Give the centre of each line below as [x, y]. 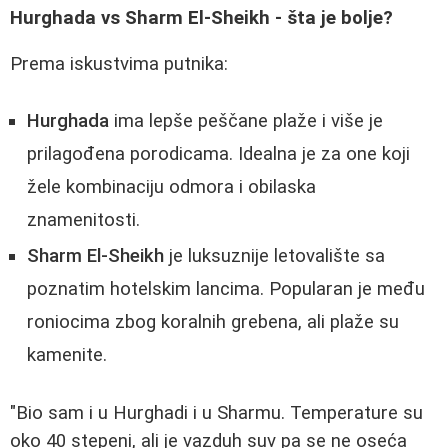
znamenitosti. [83, 220]
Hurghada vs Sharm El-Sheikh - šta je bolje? [201, 17]
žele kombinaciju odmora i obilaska [171, 187]
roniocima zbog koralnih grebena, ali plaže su [213, 322]
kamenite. [67, 355]
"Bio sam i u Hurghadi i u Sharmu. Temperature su [216, 412]
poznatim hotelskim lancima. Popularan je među [226, 289]
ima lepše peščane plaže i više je [246, 121]
